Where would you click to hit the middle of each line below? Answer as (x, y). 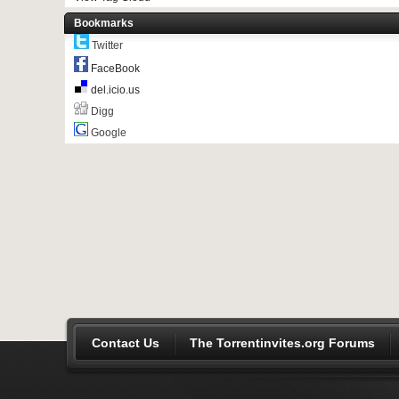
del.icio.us (115, 90)
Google (107, 133)
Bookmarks (104, 23)
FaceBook (115, 69)
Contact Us (126, 343)
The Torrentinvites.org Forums (282, 343)
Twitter (106, 45)
